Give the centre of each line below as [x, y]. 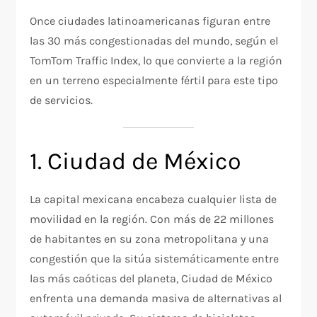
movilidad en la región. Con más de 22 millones [152, 219]
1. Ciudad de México [136, 162]
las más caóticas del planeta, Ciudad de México [151, 279]
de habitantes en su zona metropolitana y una [150, 239]
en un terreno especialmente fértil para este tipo [154, 81]
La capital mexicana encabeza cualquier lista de [154, 200]
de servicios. [62, 100]
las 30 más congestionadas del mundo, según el [154, 41]
